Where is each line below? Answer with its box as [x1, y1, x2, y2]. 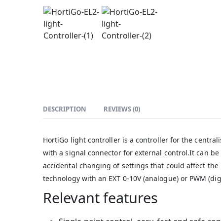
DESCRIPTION [43, 104, 86, 113]
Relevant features [43, 187, 158, 207]
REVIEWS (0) [104, 104, 140, 113]
